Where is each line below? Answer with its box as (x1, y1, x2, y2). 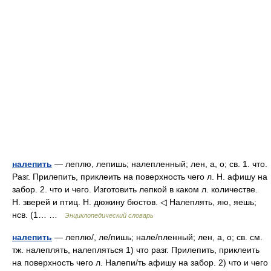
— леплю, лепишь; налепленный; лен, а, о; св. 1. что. (52, 159, 267, 169)
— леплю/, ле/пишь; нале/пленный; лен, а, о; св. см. (52, 232, 263, 242)
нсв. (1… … (12, 210, 65, 220)
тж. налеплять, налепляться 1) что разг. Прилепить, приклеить (12, 245, 260, 255)
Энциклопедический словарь (65, 212, 154, 219)
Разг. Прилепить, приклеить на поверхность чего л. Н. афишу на (12, 172, 267, 181)
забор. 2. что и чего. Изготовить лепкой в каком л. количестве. (12, 184, 258, 194)
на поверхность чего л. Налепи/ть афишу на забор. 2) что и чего (12, 258, 268, 267)
